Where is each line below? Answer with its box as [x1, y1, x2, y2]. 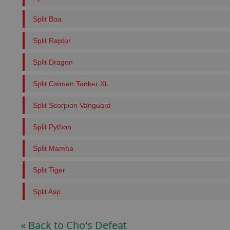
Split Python [33, 123, 71, 131]
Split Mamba [33, 144, 73, 152]
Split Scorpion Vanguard [33, 101, 111, 109]
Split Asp [33, 187, 61, 196]
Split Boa [33, 15, 62, 23]
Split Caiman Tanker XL [33, 80, 109, 88]
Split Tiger [33, 166, 65, 174]
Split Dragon [33, 58, 73, 66]
